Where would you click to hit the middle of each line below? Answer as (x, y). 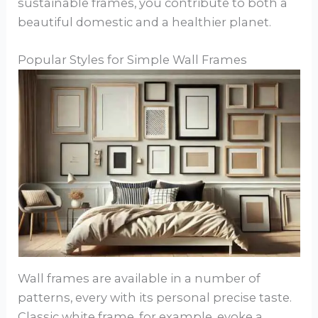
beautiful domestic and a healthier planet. (145, 22)
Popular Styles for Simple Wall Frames (133, 59)
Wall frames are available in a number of (139, 279)
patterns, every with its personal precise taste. (155, 298)
